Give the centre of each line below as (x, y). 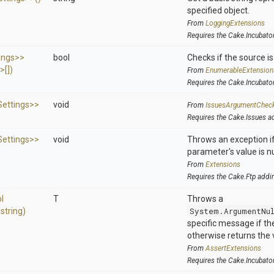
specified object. (218, 10)
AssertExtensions (233, 248)
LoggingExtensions (235, 23)
